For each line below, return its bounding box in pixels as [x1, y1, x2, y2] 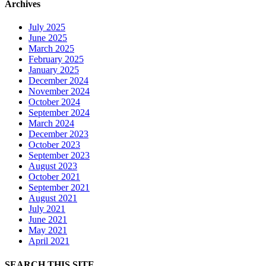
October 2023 [28, 140, 80, 150]
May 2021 [28, 225, 67, 236]
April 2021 [28, 236, 69, 246]
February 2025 [28, 54, 84, 65]
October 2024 [28, 97, 80, 107]
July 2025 [28, 22, 65, 33]
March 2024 [28, 118, 74, 129]
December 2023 [28, 129, 88, 140]
